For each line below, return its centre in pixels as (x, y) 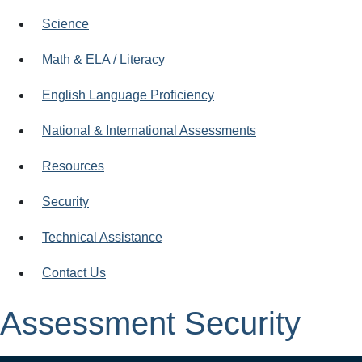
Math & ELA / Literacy (103, 59)
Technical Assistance (102, 237)
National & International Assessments (149, 130)
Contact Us (74, 272)
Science (65, 23)
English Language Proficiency (128, 95)
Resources (73, 166)
